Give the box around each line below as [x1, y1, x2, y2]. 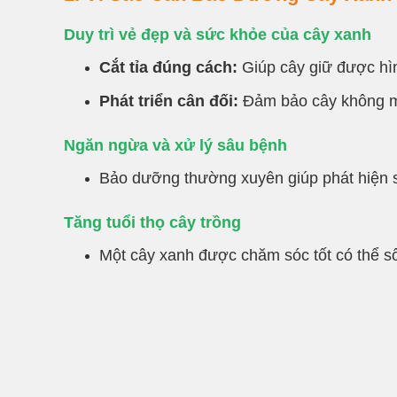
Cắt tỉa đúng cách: [99, 58, 237, 76]
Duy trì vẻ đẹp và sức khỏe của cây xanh [64, 25, 371, 43]
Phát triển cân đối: [99, 91, 238, 110]
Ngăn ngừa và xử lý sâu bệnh [64, 136, 287, 154]
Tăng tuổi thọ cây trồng [64, 213, 241, 231]
